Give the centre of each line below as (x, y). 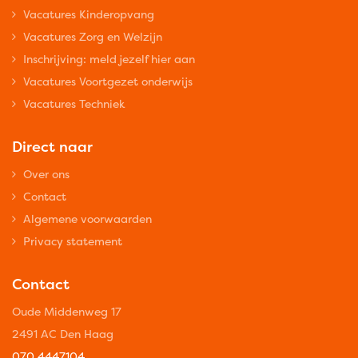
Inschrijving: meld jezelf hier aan (109, 59)
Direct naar (52, 147)
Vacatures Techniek (74, 104)
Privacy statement (73, 241)
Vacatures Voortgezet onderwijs (108, 82)
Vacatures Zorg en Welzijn (93, 37)
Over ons (46, 174)
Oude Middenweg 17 (67, 312)
